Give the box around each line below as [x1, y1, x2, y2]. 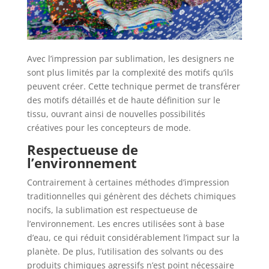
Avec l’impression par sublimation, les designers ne [26, 53, 234, 65]
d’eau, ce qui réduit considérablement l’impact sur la [26, 232, 240, 244]
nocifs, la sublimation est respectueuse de [26, 204, 198, 216]
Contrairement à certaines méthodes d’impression [26, 177, 229, 189]
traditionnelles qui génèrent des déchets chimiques [26, 190, 236, 202]
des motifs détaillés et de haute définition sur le [26, 94, 220, 106]
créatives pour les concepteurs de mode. [26, 122, 191, 134]
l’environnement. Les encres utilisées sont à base [26, 218, 225, 230]
